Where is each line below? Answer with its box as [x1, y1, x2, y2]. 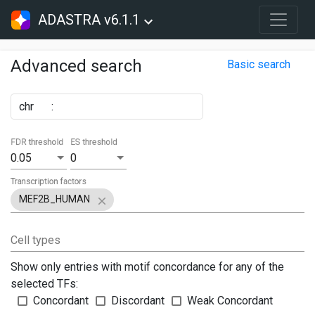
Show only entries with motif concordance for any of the [11, 260, 284, 274]
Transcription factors [11, 176, 87, 186]
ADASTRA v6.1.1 [38, 11, 141, 28]
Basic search [227, 58, 290, 71]
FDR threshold [11, 136, 64, 148]
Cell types [11, 233, 60, 247]
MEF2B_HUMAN [19, 193, 90, 205]
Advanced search [11, 56, 142, 76]
